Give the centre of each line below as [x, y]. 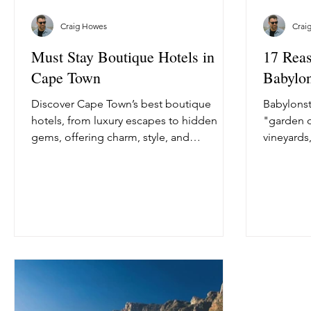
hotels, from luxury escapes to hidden [124, 121]
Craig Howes [84, 26]
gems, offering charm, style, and [110, 137]
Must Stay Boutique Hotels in [123, 57]
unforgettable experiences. [98, 154]
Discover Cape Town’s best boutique [121, 104]
